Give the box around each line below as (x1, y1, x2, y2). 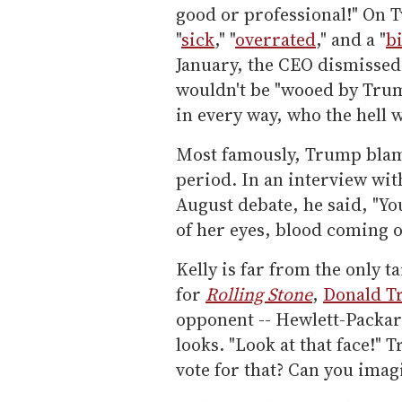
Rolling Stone (205, 281, 312, 307)
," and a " (316, 26, 386, 52)
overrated (235, 26, 316, 52)
